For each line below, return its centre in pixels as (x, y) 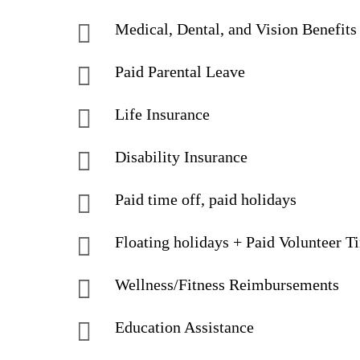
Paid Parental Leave (180, 72)
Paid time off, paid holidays (206, 199)
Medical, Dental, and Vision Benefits (236, 29)
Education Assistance (184, 327)
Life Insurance (162, 114)
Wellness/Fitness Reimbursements (227, 284)
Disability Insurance (181, 157)
